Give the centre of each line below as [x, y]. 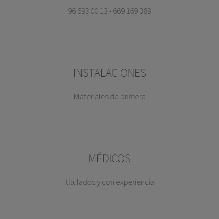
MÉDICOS [109, 158]
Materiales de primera [109, 97]
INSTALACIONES [109, 73]
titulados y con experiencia [109, 182]
